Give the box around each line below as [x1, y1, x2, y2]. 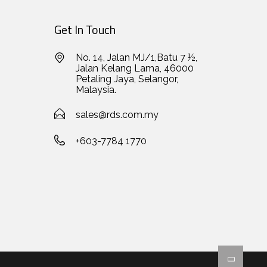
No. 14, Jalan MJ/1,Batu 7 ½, [76, 51, 197, 63]
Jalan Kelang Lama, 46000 [76, 62, 194, 74]
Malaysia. [76, 83, 116, 95]
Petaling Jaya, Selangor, [76, 73, 178, 85]
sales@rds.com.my [76, 108, 159, 120]
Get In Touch [54, 20, 116, 39]
